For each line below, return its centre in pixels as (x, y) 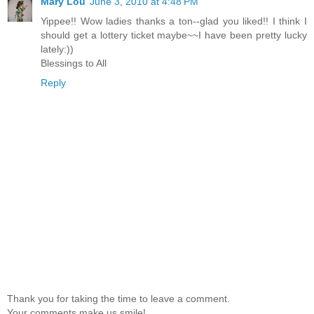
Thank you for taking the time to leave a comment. (118, 298)
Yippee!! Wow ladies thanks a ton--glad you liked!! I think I (174, 21)
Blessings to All (74, 63)
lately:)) (57, 49)
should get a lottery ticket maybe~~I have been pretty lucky (174, 35)
